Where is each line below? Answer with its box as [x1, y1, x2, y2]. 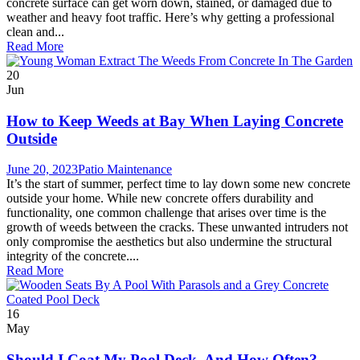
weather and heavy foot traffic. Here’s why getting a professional [6, 10, 334, 24]
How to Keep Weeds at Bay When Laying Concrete [6, 112, 343, 129]
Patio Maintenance [78, 162, 172, 177]
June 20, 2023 [6, 162, 78, 177]
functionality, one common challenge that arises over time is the [6, 206, 326, 220]
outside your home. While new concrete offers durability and [6, 191, 313, 206]
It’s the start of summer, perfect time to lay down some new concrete [6, 177, 350, 191]
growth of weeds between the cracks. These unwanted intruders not [6, 220, 348, 235]
